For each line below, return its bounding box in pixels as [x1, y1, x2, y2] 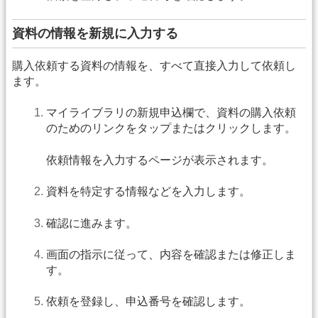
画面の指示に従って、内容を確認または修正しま [46, 248, 296, 261]
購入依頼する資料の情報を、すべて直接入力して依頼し [12, 60, 296, 72]
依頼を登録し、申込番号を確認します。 [46, 295, 251, 308]
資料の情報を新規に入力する [12, 26, 178, 41]
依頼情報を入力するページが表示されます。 [46, 153, 273, 166]
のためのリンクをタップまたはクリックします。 [46, 122, 296, 135]
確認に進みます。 [46, 216, 137, 229]
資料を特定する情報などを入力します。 [46, 185, 251, 198]
